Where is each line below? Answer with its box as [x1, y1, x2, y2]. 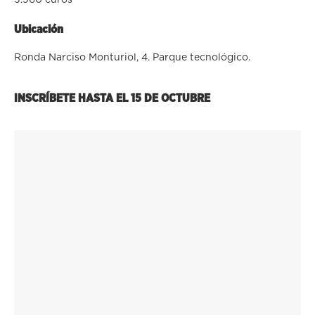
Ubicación [14, 23, 63, 35]
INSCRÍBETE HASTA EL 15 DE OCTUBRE [14, 92, 210, 104]
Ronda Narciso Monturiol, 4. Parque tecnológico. [14, 52, 250, 63]
